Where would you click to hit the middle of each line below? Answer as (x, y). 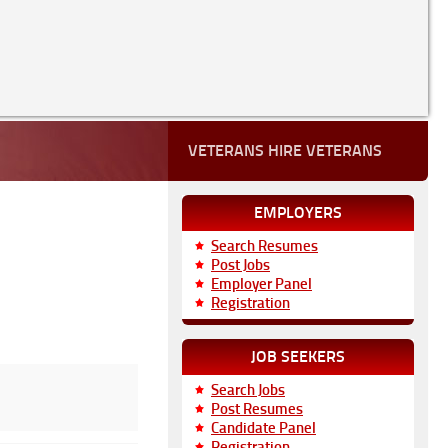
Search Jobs (248, 390)
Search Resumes (264, 246)
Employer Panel (261, 284)
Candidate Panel (263, 428)
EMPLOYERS (298, 212)
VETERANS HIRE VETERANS (285, 150)
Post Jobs (240, 265)
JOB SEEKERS (298, 356)
